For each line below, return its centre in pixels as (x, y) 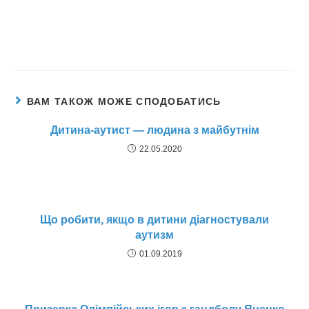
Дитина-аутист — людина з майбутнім (154, 130)
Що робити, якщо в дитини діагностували (154, 220)
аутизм (154, 235)
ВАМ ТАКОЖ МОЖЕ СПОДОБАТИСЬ (124, 101)
